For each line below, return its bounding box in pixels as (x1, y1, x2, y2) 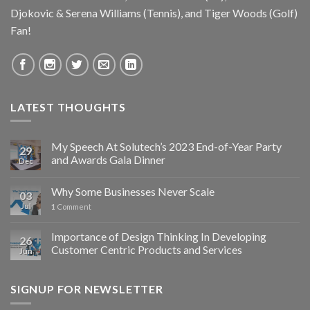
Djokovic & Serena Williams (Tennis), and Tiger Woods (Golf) (10, 6, 298, 19)
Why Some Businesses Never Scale (51, 185, 215, 199)
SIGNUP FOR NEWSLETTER (10, 282, 163, 296)
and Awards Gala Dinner (51, 153, 165, 167)
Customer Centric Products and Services (51, 243, 242, 257)
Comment (55, 202, 91, 212)
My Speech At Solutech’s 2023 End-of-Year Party (51, 140, 282, 154)
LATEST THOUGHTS (10, 100, 126, 113)
